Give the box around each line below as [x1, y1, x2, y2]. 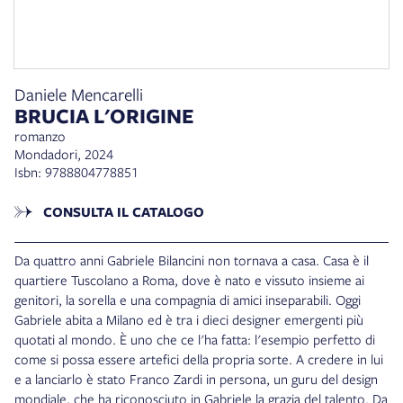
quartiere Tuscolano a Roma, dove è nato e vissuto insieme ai [14, 271, 364, 290]
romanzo [14, 127, 66, 146]
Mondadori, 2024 [14, 145, 113, 164]
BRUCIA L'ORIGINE [14, 102, 194, 130]
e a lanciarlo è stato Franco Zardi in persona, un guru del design [14, 370, 378, 389]
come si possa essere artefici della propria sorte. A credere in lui [14, 350, 383, 369]
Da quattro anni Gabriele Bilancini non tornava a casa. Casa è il [14, 251, 369, 270]
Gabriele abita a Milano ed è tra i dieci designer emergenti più [14, 310, 363, 329]
